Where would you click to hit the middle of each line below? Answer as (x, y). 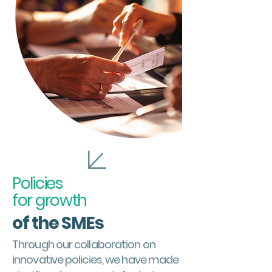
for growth (49, 200)
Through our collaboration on (84, 244)
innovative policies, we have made (96, 260)
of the (37, 223)
